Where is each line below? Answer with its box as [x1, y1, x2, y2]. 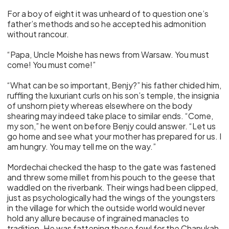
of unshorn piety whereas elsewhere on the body [7, 100, 193, 111]
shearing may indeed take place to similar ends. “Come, [7, 110, 214, 121]
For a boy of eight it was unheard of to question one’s [7, 8, 209, 19]
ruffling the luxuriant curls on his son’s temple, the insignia [7, 90, 220, 101]
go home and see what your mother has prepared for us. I [7, 131, 222, 142]
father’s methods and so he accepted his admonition [7, 18, 207, 29]
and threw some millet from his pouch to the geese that [7, 172, 216, 182]
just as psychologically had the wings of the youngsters [7, 192, 216, 203]
